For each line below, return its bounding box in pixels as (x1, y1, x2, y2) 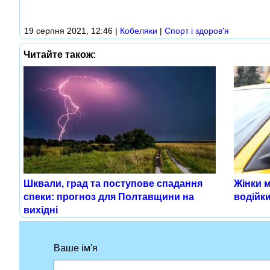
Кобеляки (120, 25, 157, 36)
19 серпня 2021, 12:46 (24, 25, 113, 36)
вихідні (24, 205, 58, 216)
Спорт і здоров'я (165, 25, 229, 36)
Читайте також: (24, 49, 96, 60)
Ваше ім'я (53, 243, 98, 254)
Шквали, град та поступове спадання (24, 178, 202, 189)
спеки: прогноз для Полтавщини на (24, 192, 194, 202)
